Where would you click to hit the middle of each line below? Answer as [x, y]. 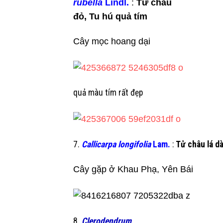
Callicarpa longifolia [116, 144]
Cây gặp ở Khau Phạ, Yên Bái [133, 169]
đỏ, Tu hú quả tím [110, 16]
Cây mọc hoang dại [112, 42]
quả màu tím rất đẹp [108, 93]
